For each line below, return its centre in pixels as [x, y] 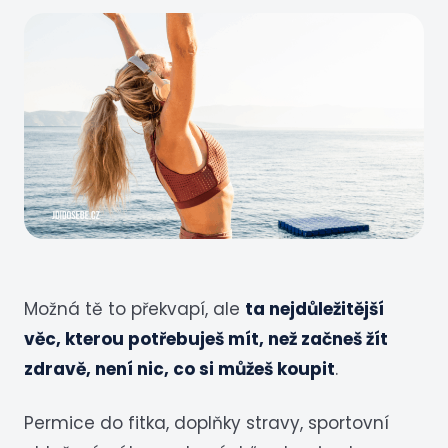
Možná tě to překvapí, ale [134, 309]
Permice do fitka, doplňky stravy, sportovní [206, 423]
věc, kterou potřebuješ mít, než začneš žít [206, 339]
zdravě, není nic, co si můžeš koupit [179, 369]
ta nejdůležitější [314, 309]
